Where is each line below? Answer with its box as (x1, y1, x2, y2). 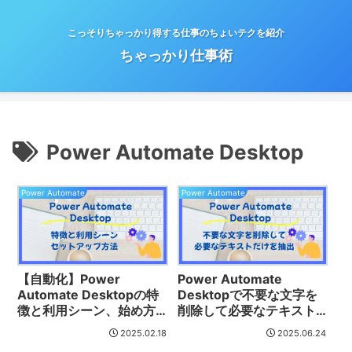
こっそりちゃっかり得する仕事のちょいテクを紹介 (68, 27, 284, 39)
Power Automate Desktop (46, 140, 303, 165)
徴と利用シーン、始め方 (17, 302, 156, 318)
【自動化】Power (17, 270, 121, 287)
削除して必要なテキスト (178, 302, 317, 318)
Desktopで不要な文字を (178, 286, 318, 302)
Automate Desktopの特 (17, 286, 159, 302)
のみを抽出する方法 (178, 317, 291, 334)
